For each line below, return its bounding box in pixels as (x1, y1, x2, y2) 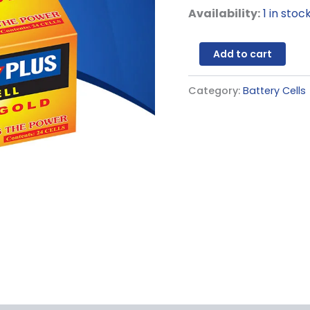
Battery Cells (243, 83, 306, 98)
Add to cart (213, 47, 272, 62)
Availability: (188, 6, 260, 22)
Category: (188, 83, 243, 98)
